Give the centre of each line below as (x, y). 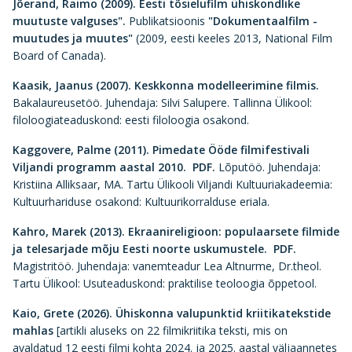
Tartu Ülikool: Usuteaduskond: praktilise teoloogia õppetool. (165, 283)
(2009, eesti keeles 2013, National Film (234, 38)
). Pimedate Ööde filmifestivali (226, 150)
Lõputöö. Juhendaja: (269, 167)
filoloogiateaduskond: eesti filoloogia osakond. (131, 120)
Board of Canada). (61, 55)
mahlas (33, 330)
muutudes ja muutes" (74, 38)
